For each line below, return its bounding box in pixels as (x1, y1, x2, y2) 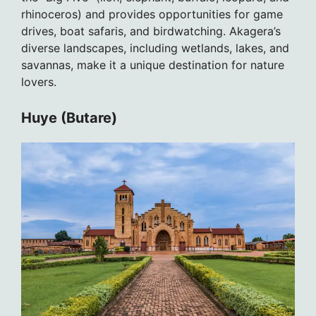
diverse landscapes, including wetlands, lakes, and (21, 40, 289, 55)
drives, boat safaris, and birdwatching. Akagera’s (21, 23, 281, 38)
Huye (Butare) (21, 109, 117, 126)
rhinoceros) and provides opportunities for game (21, 6, 283, 21)
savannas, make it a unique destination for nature (21, 57, 284, 72)
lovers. (21, 74, 56, 89)
